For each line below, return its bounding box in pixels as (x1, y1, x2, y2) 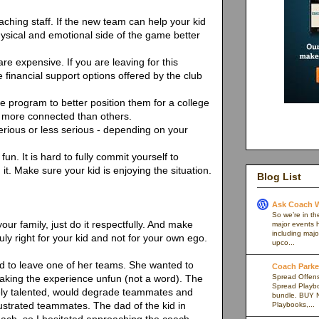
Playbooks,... (272, 300, 315, 308)
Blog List (257, 171, 301, 183)
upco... (272, 238, 295, 246)
